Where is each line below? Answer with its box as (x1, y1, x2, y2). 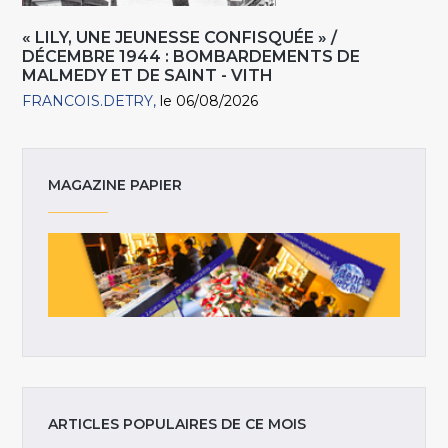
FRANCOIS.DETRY (22, 92, 154, 111)
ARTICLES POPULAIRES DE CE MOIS (48, 414, 307, 433)
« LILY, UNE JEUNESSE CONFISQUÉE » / (22, 28, 338, 48)
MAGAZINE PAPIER (48, 175, 183, 194)
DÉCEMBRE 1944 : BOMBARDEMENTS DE (22, 47, 361, 67)
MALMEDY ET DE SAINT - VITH (22, 66, 274, 86)
